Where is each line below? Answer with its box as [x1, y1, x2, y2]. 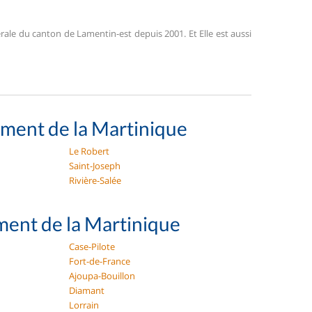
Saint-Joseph [69, 159, 121, 172]
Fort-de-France [69, 255, 131, 267]
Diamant [69, 284, 105, 297]
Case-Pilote [69, 240, 116, 253]
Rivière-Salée [69, 174, 122, 187]
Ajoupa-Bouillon [69, 270, 136, 282]
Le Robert [69, 145, 110, 157]
